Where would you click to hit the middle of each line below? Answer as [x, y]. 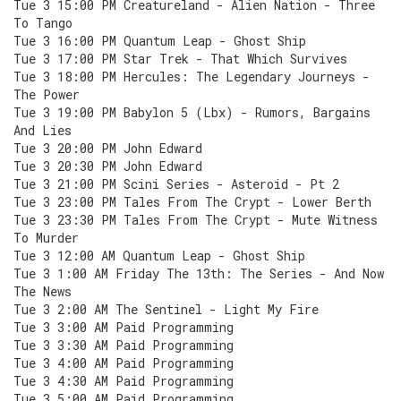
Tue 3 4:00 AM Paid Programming [124, 363]
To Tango [43, 23]
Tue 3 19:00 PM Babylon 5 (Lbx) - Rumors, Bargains [192, 112]
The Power [47, 94]
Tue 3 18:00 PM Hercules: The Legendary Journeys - [192, 77]
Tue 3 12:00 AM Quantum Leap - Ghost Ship [159, 256]
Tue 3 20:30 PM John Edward [108, 166]
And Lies [43, 130]
